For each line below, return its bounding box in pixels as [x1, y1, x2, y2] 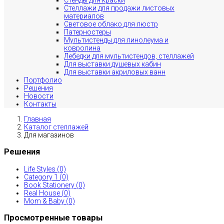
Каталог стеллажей [24, 123, 88, 131]
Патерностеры [64, 28, 111, 36]
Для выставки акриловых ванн [64, 68, 165, 76]
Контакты [24, 100, 56, 108]
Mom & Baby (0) [24, 196, 75, 205]
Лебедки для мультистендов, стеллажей [64, 52, 194, 60]
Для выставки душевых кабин [64, 60, 161, 68]
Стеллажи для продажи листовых [64, 4, 174, 12]
